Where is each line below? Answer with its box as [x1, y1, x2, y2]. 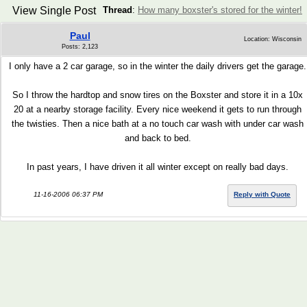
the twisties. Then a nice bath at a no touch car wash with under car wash [12, 119, 304, 129]
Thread [103, 5, 132, 15]
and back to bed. [124, 133, 191, 143]
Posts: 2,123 [62, 43, 98, 50]
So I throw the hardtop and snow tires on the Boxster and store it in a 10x [12, 90, 303, 100]
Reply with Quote [234, 191, 291, 198]
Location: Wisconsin [244, 36, 302, 42]
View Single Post [12, 5, 96, 16]
